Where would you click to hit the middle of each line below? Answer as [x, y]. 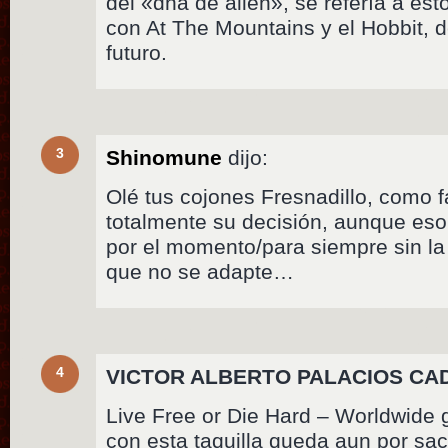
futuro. [137, 52]
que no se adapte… [200, 271]
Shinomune [164, 157]
